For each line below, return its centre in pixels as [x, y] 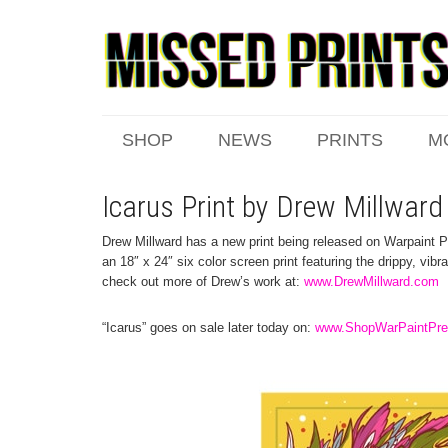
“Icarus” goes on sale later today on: [208, 327]
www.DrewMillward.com [371, 281]
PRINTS [350, 140]
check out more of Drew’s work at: [203, 281]
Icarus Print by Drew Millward [272, 206]
